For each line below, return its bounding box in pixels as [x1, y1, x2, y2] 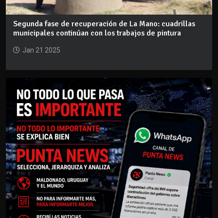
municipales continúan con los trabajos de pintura [13, 28, 181, 38]
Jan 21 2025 [22, 46, 60, 54]
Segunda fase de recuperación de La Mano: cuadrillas [13, 18, 195, 29]
